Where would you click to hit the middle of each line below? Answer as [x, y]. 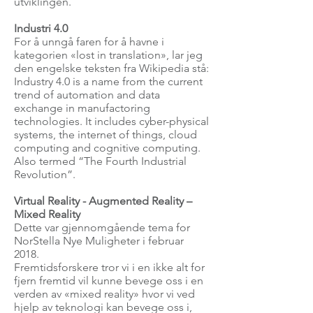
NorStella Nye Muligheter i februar [99, 241]
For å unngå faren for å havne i [89, 42]
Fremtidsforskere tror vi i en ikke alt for [109, 267]
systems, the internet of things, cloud [105, 134]
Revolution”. [45, 174]
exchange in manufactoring [82, 108]
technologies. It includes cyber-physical [111, 121]
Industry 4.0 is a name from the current [108, 81]
